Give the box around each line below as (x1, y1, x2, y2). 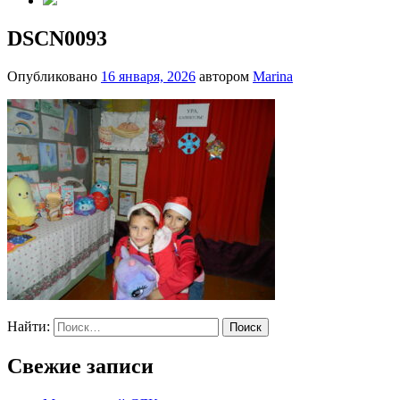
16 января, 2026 (101, 68, 196, 84)
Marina (253, 68, 293, 84)
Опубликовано (7, 68, 101, 84)
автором (196, 68, 253, 84)
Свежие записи (7, 354, 154, 378)
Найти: (7, 318, 50, 334)
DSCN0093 (7, 26, 107, 50)
